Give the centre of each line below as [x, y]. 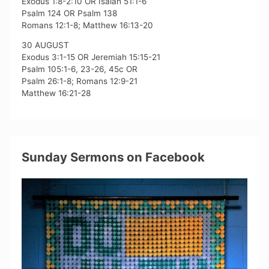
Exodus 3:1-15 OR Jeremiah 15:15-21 [91, 57]
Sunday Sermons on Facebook [113, 157]
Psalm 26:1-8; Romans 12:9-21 [80, 81]
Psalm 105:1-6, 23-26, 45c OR [80, 69]
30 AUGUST [46, 45]
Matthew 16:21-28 [56, 93]
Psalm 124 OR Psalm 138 [70, 13]
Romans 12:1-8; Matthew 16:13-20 [88, 25]
